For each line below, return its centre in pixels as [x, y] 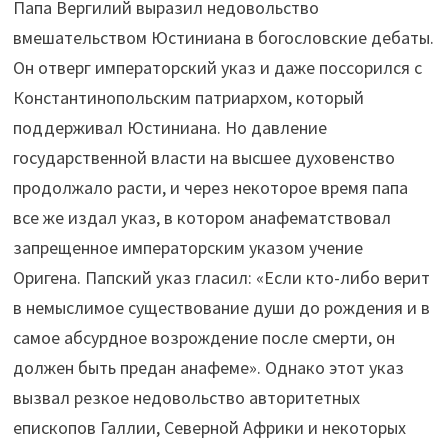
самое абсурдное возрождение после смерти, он [204, 337]
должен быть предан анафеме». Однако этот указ [209, 367]
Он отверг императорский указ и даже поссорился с [218, 67]
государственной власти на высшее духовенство [204, 157]
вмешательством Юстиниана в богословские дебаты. [224, 37]
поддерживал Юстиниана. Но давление [170, 127]
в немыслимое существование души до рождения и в [222, 307]
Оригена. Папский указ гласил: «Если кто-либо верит [222, 277]
